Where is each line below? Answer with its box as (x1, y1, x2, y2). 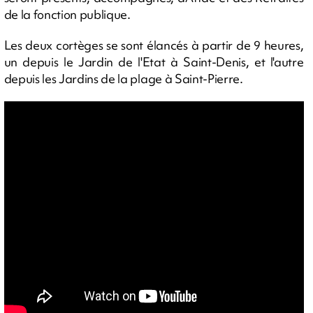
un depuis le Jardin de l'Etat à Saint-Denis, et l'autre (3, 54, 304, 70)
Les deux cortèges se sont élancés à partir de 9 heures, (3, 37, 304, 53)
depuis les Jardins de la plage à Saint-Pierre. (3, 71, 243, 87)
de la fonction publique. (3, 6, 131, 22)
